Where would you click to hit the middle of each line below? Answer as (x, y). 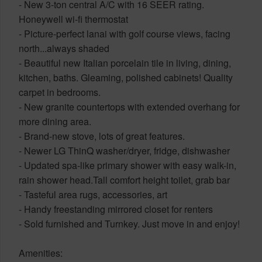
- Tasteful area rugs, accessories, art (93, 194)
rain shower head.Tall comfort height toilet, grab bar (124, 180)
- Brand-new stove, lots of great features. (102, 136)
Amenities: (41, 253)
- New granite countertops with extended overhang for (129, 106)
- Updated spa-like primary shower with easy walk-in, (127, 165)
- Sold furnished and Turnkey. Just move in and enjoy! (129, 223)
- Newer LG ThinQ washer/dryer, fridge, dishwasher (124, 150)
